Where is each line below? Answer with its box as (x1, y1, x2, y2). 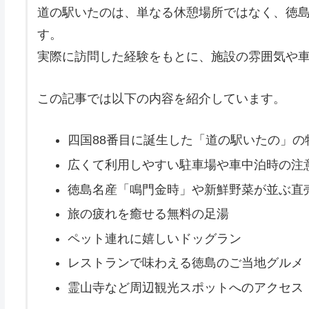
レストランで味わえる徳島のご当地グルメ (67, 256, 303, 270)
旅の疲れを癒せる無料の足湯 (67, 207, 229, 221)
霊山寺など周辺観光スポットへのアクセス (67, 280, 303, 295)
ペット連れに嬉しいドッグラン (67, 231, 241, 246)
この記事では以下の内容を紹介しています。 (37, 91, 286, 106)
